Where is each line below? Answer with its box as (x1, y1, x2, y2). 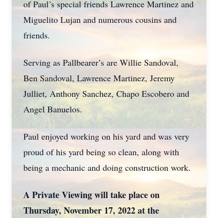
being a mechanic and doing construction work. (23, 162, 191, 173)
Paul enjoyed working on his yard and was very (23, 130, 189, 142)
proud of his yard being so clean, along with (23, 146, 179, 158)
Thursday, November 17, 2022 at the (23, 204, 159, 217)
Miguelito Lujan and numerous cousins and (23, 14, 177, 25)
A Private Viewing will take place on (23, 188, 160, 201)
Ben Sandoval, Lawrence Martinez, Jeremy (23, 72, 175, 84)
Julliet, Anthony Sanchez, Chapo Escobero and (23, 88, 189, 99)
